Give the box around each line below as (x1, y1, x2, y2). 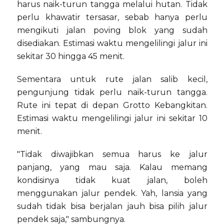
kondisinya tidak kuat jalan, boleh (17, 175, 207, 185)
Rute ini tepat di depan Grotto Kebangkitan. (17, 100, 207, 110)
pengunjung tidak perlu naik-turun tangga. (17, 87, 207, 97)
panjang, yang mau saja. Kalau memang (17, 162, 207, 172)
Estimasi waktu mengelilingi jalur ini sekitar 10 (17, 113, 207, 123)
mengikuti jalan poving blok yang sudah (17, 25, 207, 35)
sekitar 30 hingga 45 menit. (17, 51, 124, 61)
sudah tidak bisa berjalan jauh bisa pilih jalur (17, 201, 207, 211)
